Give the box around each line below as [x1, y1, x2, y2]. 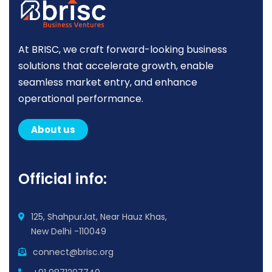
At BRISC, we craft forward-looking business [18, 42, 227, 57]
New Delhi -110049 [31, 225, 106, 238]
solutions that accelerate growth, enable [18, 59, 214, 73]
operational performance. [18, 92, 143, 106]
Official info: [18, 169, 107, 189]
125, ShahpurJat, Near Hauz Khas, [31, 211, 167, 223]
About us [31, 123, 75, 137]
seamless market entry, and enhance [18, 75, 197, 90]
